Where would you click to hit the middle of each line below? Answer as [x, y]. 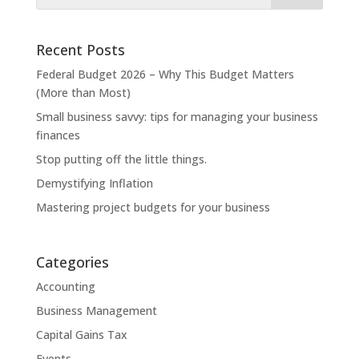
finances [58, 135]
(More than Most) [83, 92]
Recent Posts [80, 49]
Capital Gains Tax [81, 335]
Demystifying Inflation [94, 183]
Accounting [65, 287]
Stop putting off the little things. [121, 159]
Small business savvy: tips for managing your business [177, 116]
